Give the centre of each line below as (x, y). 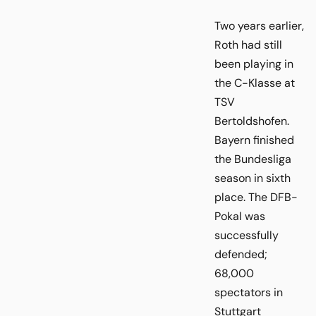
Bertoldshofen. (252, 121)
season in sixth (253, 178)
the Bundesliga (253, 159)
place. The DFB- (256, 197)
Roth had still (248, 44)
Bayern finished (254, 140)
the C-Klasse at (255, 83)
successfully (247, 235)
